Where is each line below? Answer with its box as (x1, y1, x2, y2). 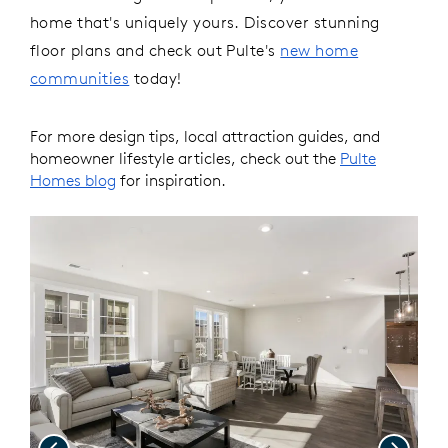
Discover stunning (244, 11, 380, 32)
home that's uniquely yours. (30, 11, 245, 32)
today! (129, 67, 182, 88)
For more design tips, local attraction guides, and (30, 125, 380, 146)
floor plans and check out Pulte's (30, 39, 281, 60)
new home (280, 39, 359, 60)
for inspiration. (116, 169, 226, 190)
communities (30, 67, 130, 88)
